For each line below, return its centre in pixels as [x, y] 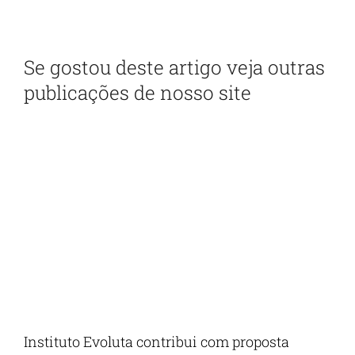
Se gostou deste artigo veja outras [174, 67]
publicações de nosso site [137, 92]
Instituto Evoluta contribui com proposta [156, 342]
